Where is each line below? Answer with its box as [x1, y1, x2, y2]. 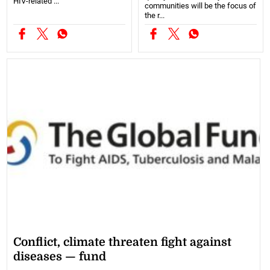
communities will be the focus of [145, 1, 256, 11]
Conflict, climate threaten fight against [13, 235, 232, 249]
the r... [145, 11, 165, 20]
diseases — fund [13, 250, 107, 263]
